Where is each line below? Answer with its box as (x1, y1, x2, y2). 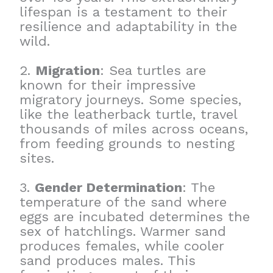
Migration (35, 63, 101, 79)
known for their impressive (19, 77, 196, 93)
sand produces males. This (19, 253, 196, 269)
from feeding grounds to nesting (19, 136, 235, 152)
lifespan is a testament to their (19, 4, 227, 20)
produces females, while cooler (19, 238, 224, 254)
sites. (19, 151, 55, 166)
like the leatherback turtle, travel (19, 107, 238, 122)
